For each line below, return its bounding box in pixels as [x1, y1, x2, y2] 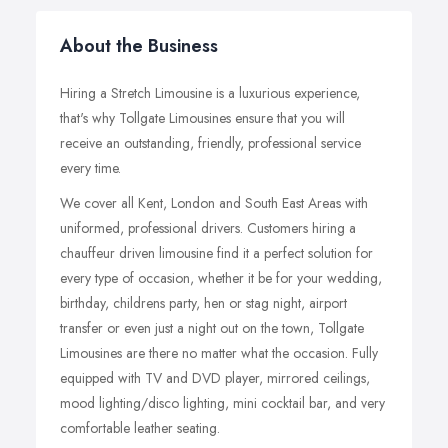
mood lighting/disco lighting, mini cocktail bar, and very [60, 393, 385, 413]
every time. [60, 158, 121, 178]
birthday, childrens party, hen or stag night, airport [60, 293, 347, 313]
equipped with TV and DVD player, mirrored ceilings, [60, 368, 370, 388]
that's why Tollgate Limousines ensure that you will [60, 108, 345, 128]
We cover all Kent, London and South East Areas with [60, 193, 368, 213]
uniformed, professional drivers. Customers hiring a [60, 218, 356, 238]
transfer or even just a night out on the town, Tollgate [60, 318, 364, 338]
